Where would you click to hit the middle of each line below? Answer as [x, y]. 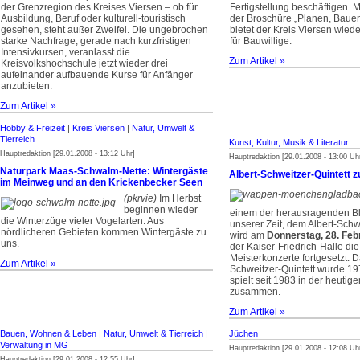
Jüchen [243, 333]
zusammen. [255, 292]
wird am [248, 235]
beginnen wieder [161, 210]
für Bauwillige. [261, 41]
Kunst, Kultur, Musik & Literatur [289, 142]
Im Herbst [179, 198]
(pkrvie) [140, 198]
